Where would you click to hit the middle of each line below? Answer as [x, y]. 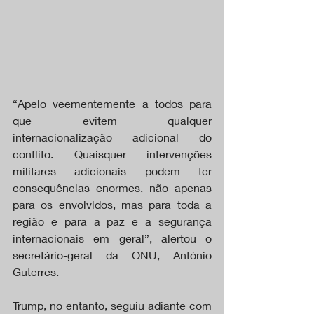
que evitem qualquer [112, 120]
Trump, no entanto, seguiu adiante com [112, 305]
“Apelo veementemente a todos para [112, 103]
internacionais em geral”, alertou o [112, 238]
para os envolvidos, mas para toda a [112, 204]
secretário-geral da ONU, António [112, 254]
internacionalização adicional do [112, 137]
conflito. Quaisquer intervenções [112, 153]
